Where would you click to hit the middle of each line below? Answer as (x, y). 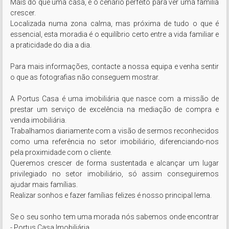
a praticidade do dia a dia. (51, 45)
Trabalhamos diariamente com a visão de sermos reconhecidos (114, 131)
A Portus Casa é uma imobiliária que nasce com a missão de (114, 99)
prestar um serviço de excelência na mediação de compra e (114, 109)
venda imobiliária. (38, 120)
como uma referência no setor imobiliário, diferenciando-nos (114, 142)
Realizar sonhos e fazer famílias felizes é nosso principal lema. (111, 195)
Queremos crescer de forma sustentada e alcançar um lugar (114, 163)
